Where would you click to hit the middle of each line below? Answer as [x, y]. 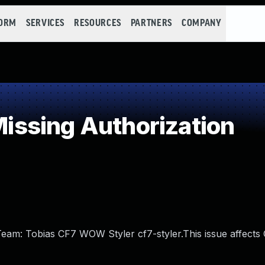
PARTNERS [151, 23]
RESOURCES [98, 23]
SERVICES [45, 23]
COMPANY [201, 23]
